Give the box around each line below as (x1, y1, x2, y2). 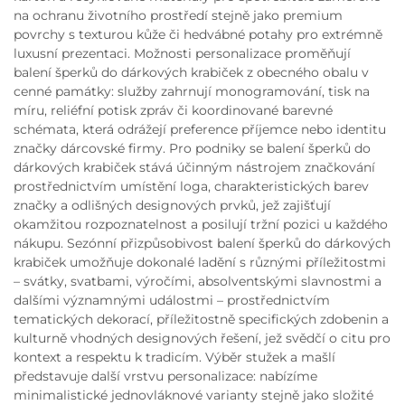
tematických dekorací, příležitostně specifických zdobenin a (14, 311, 389, 327)
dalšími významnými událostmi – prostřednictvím (14, 292, 330, 308)
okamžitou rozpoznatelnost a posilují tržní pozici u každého (14, 216, 388, 232)
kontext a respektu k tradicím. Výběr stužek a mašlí (14, 349, 335, 365)
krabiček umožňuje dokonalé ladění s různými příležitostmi (14, 254, 386, 270)
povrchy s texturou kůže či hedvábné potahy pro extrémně (14, 26, 382, 42)
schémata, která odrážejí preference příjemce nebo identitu (14, 121, 386, 137)
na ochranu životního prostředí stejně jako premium (14, 7, 343, 24)
